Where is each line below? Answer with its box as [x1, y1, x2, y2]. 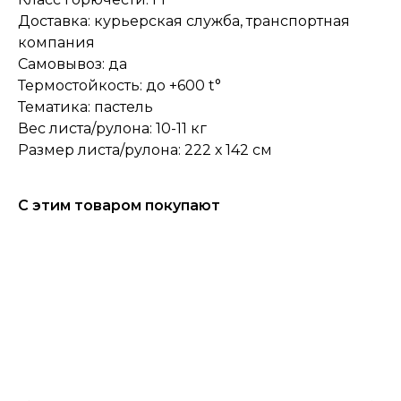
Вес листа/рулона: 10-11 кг [18, 120, 207, 138]
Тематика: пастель [18, 98, 153, 116]
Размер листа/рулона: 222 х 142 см [18, 141, 272, 159]
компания [18, 34, 95, 52]
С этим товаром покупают [18, 197, 220, 215]
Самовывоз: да [18, 55, 127, 73]
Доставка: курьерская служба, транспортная [18, 13, 350, 30]
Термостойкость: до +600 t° [18, 77, 221, 95]
